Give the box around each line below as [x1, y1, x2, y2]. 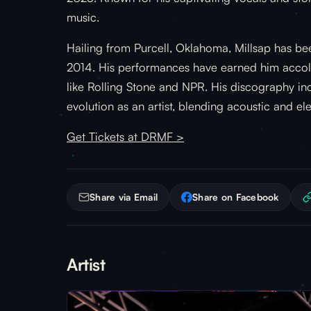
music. [67, 10, 99, 24]
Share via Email [90, 191, 158, 203]
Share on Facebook [192, 191, 279, 203]
